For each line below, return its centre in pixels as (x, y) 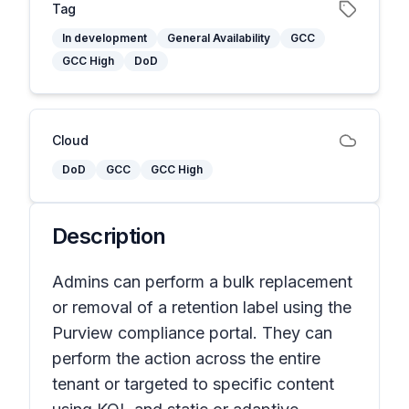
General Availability (219, 38)
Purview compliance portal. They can (192, 333)
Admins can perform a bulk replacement (202, 282)
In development (105, 38)
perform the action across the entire (186, 358)
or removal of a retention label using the (202, 307)
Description (109, 236)
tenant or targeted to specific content (193, 384)
